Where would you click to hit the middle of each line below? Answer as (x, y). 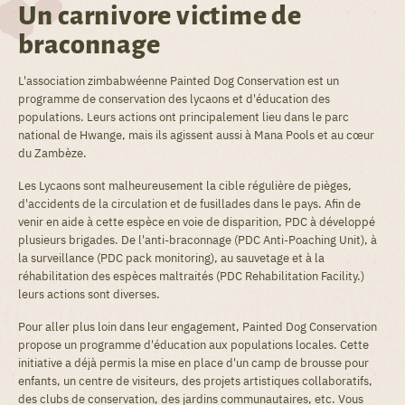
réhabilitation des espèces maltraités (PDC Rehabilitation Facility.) (191, 276)
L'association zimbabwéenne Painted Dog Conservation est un (179, 81)
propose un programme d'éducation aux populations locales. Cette (193, 345)
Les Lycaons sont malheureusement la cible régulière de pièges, (185, 186)
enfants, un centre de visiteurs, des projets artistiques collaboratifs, (195, 381)
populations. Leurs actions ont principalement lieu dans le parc (184, 117)
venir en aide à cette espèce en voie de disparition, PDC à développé (197, 222)
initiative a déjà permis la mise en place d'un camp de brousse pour (193, 363)
